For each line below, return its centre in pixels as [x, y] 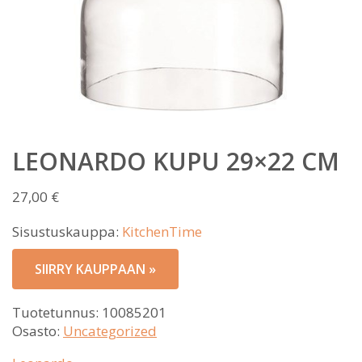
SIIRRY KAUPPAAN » [95, 269]
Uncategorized [110, 331]
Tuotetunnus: [57, 312]
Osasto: [38, 331]
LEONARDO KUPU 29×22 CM [176, 161]
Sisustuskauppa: [67, 232]
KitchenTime [162, 232]
